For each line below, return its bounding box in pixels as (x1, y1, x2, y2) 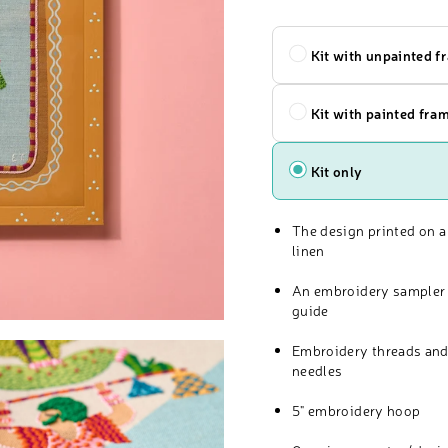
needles (292, 361, 343, 379)
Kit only (310, 162, 363, 180)
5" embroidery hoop (292, 401, 421, 419)
